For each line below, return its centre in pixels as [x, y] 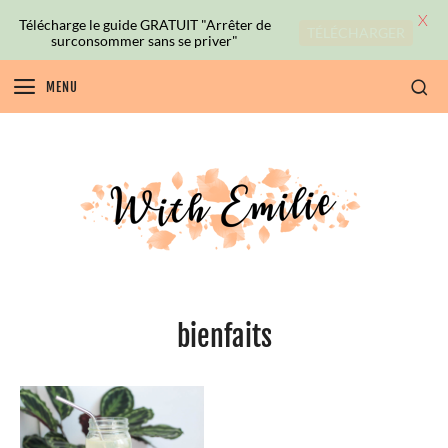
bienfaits [224, 336]
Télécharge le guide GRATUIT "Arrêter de [144, 24]
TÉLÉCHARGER [356, 32]
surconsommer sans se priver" [144, 40]
